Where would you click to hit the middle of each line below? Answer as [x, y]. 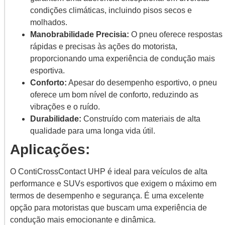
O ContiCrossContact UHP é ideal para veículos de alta [109, 171]
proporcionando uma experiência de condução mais [123, 58]
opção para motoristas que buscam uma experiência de [108, 207]
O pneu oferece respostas [176, 34]
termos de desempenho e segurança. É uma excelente [107, 195]
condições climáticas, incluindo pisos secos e [111, 10]
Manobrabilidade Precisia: [80, 34]
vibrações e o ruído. [65, 106]
